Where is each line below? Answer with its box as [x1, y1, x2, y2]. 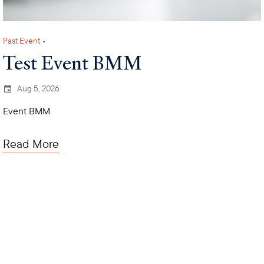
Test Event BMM [3, 49, 143, 75]
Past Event [3, 35, 41, 46]
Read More [3, 136, 60, 151]
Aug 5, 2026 [17, 82, 60, 94]
